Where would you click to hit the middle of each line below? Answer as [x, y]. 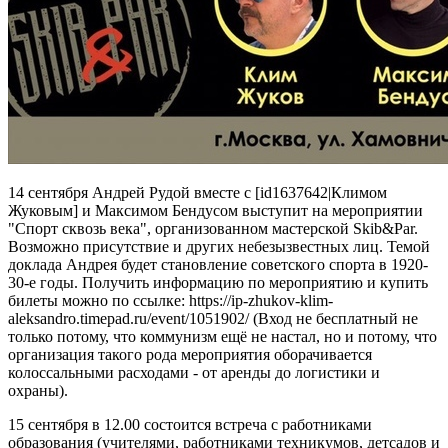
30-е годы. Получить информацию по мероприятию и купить [218, 282]
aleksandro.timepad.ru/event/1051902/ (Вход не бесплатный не [213, 318]
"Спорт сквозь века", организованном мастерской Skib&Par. [213, 228]
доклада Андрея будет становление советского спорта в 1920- [218, 264]
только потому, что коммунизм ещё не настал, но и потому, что [222, 336]
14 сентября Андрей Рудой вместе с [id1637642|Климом [197, 192]
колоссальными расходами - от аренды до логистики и [194, 372]
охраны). [38, 390]
